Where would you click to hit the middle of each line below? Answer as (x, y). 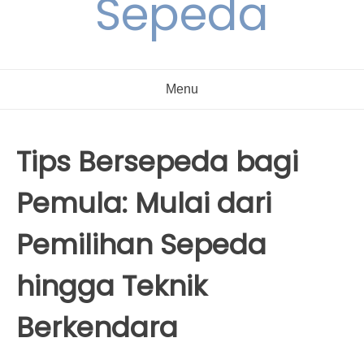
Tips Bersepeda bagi (157, 162)
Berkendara (97, 327)
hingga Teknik (112, 286)
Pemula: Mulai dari (144, 203)
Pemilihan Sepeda (141, 245)
